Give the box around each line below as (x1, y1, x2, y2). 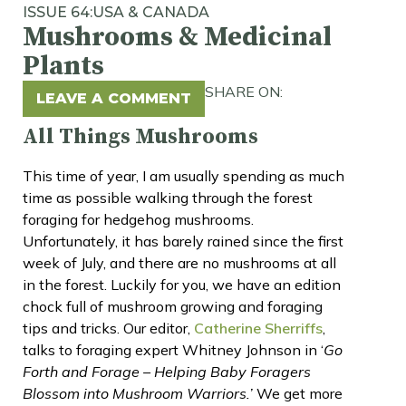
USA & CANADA (92, 3, 209, 21)
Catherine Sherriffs (194, 318, 323, 337)
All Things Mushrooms (23, 122, 258, 150)
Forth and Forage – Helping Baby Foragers (23, 362, 311, 381)
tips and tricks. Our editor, (23, 318, 194, 337)
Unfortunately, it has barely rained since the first (23, 231, 343, 250)
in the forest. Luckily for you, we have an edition (23, 275, 341, 294)
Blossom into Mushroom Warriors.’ (23, 383, 253, 402)
